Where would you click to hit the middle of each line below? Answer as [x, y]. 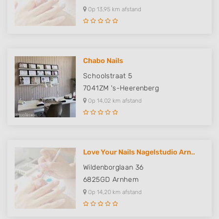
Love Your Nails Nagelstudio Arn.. [139, 152]
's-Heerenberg [135, 88]
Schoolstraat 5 [108, 76]
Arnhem [126, 180]
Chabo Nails [103, 61]
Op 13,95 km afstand [114, 9]
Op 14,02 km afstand [114, 101]
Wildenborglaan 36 [113, 167]
